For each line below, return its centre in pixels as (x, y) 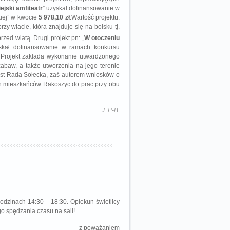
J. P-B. (111, 110)
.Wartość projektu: (95, 17)
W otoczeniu (102, 38)
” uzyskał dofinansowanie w (81, 8)
